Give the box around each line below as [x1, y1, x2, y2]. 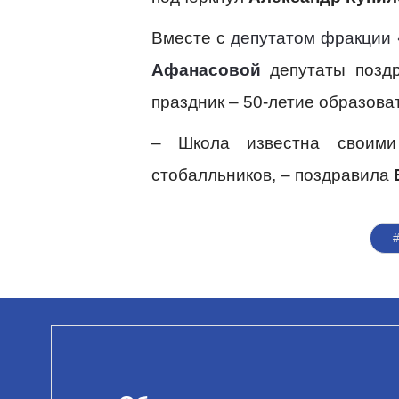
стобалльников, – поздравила [151, 166, 394, 184]
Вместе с [151, 28, 232, 47]
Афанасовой [151, 61, 271, 79]
